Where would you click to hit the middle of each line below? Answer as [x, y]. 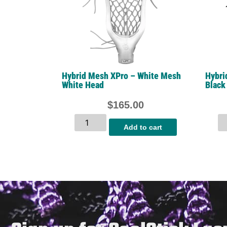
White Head [83, 85]
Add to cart [143, 127]
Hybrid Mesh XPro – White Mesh [121, 75]
